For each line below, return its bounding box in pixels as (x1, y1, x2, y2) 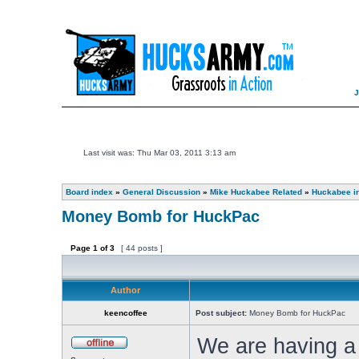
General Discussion (122, 188, 200, 196)
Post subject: (195, 309, 247, 317)
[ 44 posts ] (118, 244, 165, 252)
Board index (65, 188, 113, 196)
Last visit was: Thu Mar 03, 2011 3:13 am (83, 148, 236, 157)
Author (111, 285, 140, 295)
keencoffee (103, 309, 147, 317)
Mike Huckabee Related (209, 188, 302, 196)
